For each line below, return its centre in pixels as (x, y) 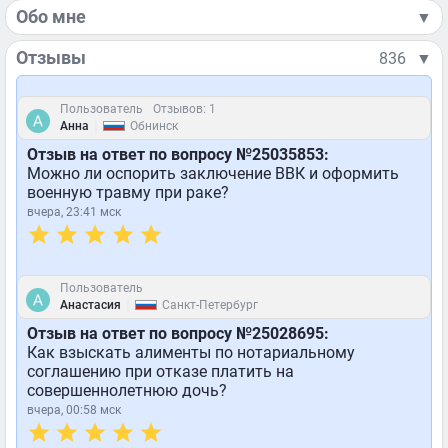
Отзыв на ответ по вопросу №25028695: (178, 333)
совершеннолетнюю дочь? (127, 390)
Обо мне (51, 16)
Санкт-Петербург (210, 305)
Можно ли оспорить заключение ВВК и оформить (213, 173)
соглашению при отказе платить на (160, 371)
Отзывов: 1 (184, 109)
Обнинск (154, 126)
